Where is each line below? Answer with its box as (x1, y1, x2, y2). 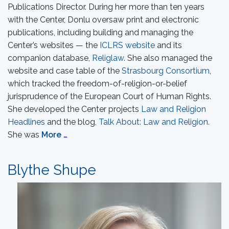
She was (8, 130, 41, 140)
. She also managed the (124, 53, 212, 63)
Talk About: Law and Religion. (99, 117, 210, 127)
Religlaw (92, 53, 124, 63)
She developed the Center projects (8, 104, 139, 114)
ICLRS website (100, 40, 155, 50)
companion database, (8, 53, 92, 63)
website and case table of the (8, 66, 122, 76)
